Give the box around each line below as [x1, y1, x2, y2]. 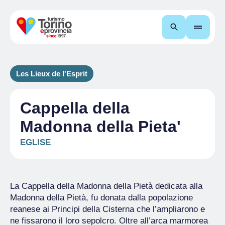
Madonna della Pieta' [20, 118, 181, 136]
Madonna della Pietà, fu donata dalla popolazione [10, 193, 193, 202]
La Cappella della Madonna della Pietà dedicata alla [10, 181, 202, 191]
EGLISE [20, 138, 51, 147]
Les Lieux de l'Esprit [16, 69, 87, 78]
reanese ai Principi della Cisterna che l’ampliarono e [10, 204, 205, 214]
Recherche [181, 23, 220, 31]
